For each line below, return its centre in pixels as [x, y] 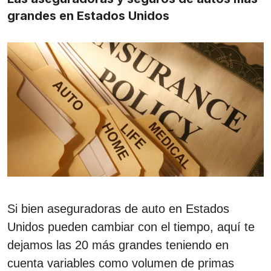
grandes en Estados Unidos [88, 15]
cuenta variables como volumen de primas [121, 263]
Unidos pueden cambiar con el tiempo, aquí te [131, 227]
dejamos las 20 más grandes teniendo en [118, 245]
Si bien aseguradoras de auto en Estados [118, 208]
